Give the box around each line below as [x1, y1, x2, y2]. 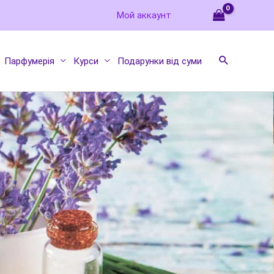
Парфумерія [4, 55, 54, 67]
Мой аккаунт [117, 9, 171, 21]
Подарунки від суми [117, 55, 202, 67]
